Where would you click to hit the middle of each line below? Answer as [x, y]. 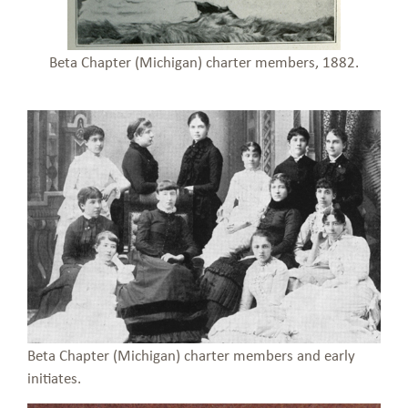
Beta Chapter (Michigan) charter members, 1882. [204, 61]
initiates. [54, 378]
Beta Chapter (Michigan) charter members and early [191, 355]
